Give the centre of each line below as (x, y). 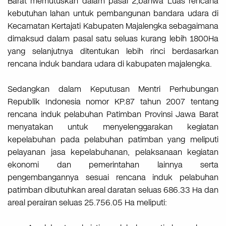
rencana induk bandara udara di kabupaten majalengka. (110, 64)
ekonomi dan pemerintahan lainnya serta (113, 165)
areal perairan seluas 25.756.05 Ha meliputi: (87, 203)
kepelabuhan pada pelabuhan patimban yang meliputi (113, 140)
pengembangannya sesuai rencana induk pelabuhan (113, 178)
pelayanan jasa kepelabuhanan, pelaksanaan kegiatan (113, 152)
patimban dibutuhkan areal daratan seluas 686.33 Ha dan (113, 190)
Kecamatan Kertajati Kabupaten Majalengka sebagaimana (113, 26)
